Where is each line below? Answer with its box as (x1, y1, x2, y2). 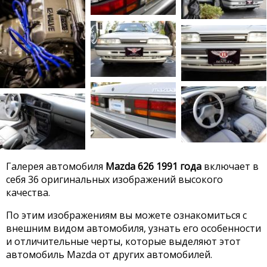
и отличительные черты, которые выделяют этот (6, 234, 241, 248)
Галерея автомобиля (6, 159, 105, 173)
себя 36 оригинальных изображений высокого (6, 172, 223, 186)
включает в (201, 159, 259, 173)
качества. (6, 185, 50, 199)
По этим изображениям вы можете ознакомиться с (6, 208, 247, 222)
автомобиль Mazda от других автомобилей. (6, 247, 212, 261)
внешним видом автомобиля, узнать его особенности (6, 221, 261, 235)
